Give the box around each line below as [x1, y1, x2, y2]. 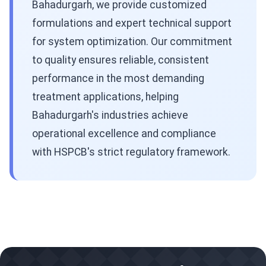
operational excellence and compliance [32, 128, 216, 140]
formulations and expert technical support [32, 17, 232, 30]
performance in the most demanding [32, 72, 204, 85]
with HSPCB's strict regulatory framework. [32, 146, 230, 159]
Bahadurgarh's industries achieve [32, 109, 188, 122]
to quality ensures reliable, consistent [32, 54, 209, 66]
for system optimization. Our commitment [32, 36, 232, 48]
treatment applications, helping [32, 91, 179, 103]
